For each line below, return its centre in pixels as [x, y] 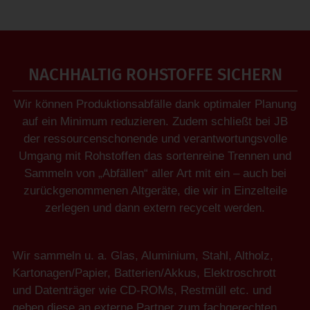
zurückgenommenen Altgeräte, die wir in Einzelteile [155, 191]
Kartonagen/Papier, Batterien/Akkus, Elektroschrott [144, 273]
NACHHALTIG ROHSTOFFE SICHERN [155, 75]
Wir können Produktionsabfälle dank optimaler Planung [155, 104]
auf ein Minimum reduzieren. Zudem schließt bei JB [155, 122]
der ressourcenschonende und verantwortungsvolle [155, 139]
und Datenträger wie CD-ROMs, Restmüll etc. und [142, 291]
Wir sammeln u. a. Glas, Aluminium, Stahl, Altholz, [143, 256]
